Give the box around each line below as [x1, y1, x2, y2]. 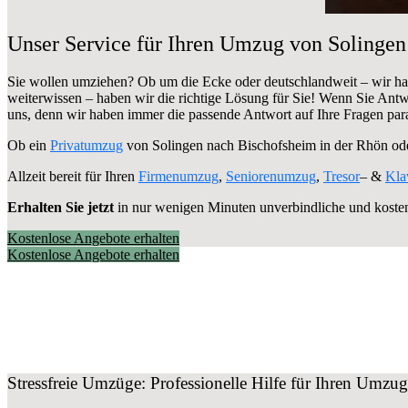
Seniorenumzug [226, 168, 316, 185]
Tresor [323, 168, 360, 185]
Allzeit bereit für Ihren [7, 168, 138, 185]
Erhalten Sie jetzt [7, 199, 114, 216]
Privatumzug [50, 138, 123, 154]
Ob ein [7, 138, 50, 154]
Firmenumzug [138, 168, 219, 185]
